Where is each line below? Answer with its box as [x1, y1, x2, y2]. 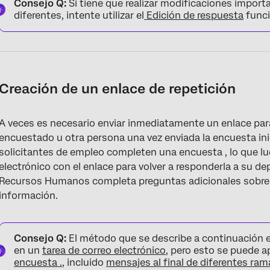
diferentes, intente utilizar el [14, 9, 145, 21]
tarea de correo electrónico [42, 244, 166, 256]
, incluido [62, 256, 107, 268]
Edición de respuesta [144, 9, 244, 21]
